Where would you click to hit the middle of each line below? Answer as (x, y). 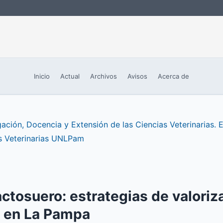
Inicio (42, 76)
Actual (70, 76)
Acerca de (173, 76)
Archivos (104, 76)
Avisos (137, 76)
